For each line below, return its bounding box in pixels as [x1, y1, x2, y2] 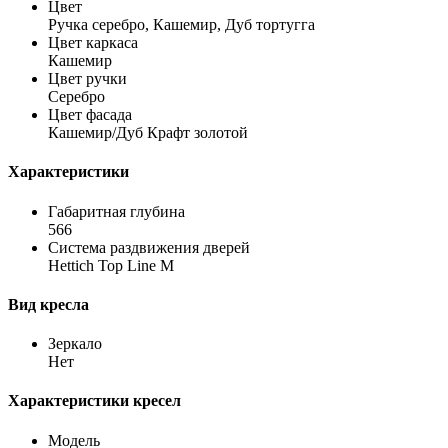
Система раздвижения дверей [48, 238, 250, 256]
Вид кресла [8, 295, 89, 313]
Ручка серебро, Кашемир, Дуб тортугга [48, 16, 315, 33]
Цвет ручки [48, 70, 127, 87]
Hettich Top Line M [48, 256, 174, 274]
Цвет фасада [48, 106, 132, 123]
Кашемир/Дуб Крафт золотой [48, 124, 248, 141]
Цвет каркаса [48, 34, 138, 51]
